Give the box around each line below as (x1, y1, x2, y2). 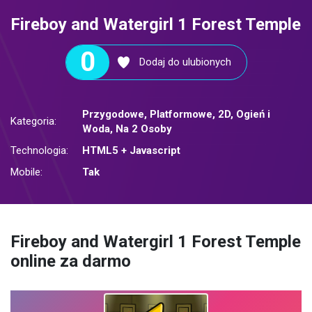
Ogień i (236, 108, 270, 121)
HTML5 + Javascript (82, 144, 180, 157)
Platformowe (150, 108, 212, 121)
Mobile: (10, 166, 42, 179)
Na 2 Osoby (116, 123, 172, 136)
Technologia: (10, 144, 68, 157)
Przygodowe (82, 108, 144, 121)
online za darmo (10, 251, 131, 271)
